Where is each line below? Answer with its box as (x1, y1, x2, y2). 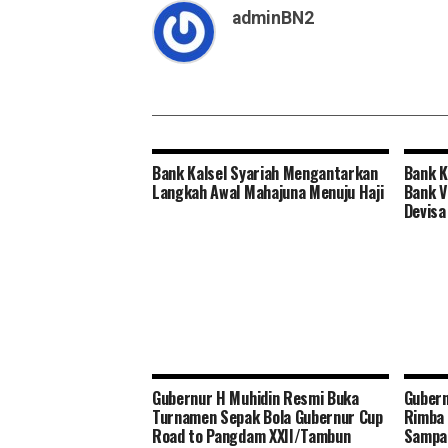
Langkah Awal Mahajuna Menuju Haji (152, 180, 384, 205)
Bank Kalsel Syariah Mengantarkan (152, 161, 378, 186)
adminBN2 (232, 8, 314, 29)
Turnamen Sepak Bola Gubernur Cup (152, 405, 383, 430)
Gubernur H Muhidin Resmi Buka (152, 386, 359, 411)
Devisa (403, 199, 446, 224)
